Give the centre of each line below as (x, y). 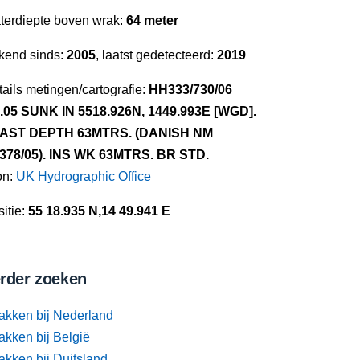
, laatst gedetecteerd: (156, 55)
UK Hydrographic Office (84, 176)
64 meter (152, 20)
